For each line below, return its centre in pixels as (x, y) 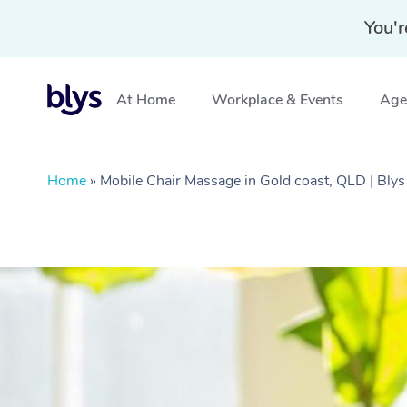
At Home (146, 100)
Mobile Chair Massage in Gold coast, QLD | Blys (253, 181)
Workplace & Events (278, 100)
